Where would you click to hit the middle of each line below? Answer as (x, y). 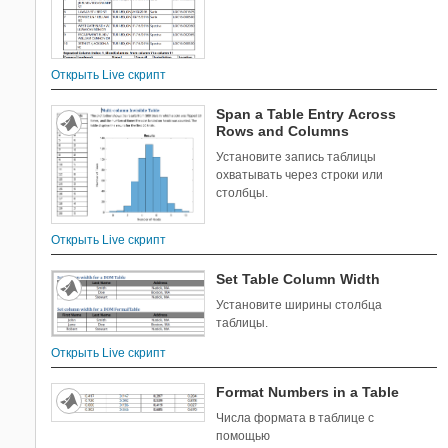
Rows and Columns (283, 130)
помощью (243, 436)
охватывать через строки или (300, 174)
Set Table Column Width (298, 278)
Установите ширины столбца (299, 304)
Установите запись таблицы (296, 156)
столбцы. (242, 192)
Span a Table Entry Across (306, 113)
